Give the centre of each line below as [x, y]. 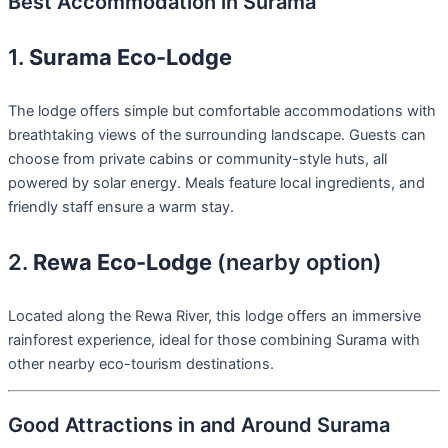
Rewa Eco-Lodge [122, 261]
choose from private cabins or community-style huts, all [197, 159]
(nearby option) [297, 261]
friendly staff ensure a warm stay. [121, 207]
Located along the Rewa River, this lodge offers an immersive [214, 315]
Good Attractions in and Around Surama [199, 425]
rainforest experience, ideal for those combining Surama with [214, 339]
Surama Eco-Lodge [130, 57]
